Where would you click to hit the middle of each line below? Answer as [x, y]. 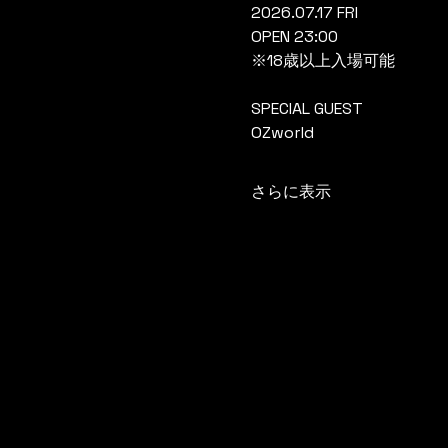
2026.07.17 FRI [304, 12]
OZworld [282, 132]
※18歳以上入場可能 [322, 60]
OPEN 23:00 [294, 36]
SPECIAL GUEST [306, 108]
